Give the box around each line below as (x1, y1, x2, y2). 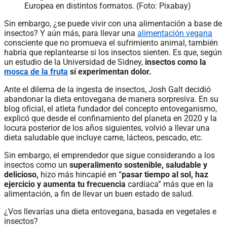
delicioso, (4, 169, 41, 179)
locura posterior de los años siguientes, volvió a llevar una (4, 123, 210, 133)
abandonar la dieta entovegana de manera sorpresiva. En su (4, 94, 218, 104)
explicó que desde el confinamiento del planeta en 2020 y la (4, 113, 217, 123)
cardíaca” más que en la (126, 179, 213, 189)
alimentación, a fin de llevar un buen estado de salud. (4, 188, 194, 199)
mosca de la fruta (4, 66, 68, 77)
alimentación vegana (137, 28, 212, 38)
